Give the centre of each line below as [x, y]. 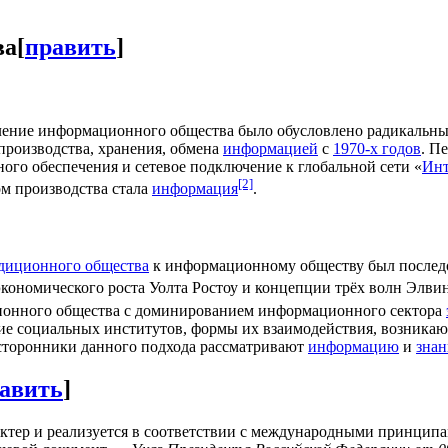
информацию [353, 346]
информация [195, 188]
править [70, 46]
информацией [270, 148]
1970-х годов [377, 148]
